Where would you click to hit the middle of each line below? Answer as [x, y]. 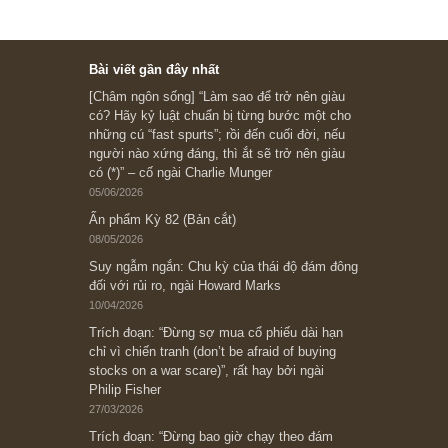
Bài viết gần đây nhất [171, 277]
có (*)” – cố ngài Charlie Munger [200, 391]
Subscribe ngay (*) [236, 131]
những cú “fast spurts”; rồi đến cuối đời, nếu [241, 349]
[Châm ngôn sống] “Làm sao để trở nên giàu [241, 307]
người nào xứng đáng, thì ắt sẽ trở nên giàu [241, 370]
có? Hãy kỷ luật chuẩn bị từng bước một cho [244, 328]
